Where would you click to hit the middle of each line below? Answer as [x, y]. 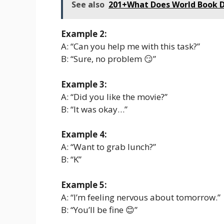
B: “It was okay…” [94, 109]
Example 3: [84, 84]
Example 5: [84, 184]
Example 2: [84, 34]
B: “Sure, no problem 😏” [108, 59]
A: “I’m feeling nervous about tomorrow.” [141, 197]
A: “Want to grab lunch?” [108, 147]
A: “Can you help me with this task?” [130, 46]
